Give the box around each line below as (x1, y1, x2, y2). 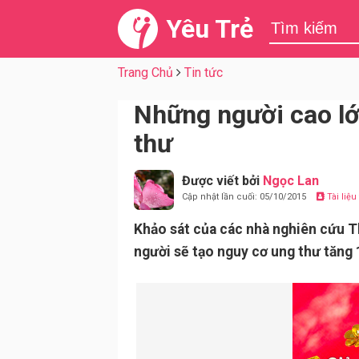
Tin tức (184, 65, 223, 80)
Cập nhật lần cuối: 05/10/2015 (182, 192, 309, 202)
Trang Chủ (118, 65, 173, 80)
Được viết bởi (182, 173, 263, 188)
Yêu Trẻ (166, 14, 253, 44)
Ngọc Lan (263, 173, 319, 188)
